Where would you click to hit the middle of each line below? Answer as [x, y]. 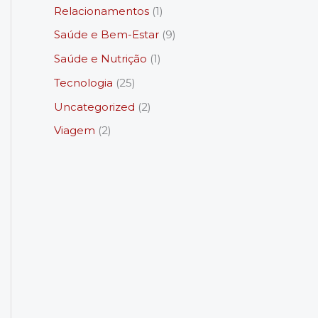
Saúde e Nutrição [100, 59]
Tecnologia [83, 82]
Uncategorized [94, 106]
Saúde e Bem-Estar [106, 35]
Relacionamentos [102, 11]
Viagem [75, 131]
